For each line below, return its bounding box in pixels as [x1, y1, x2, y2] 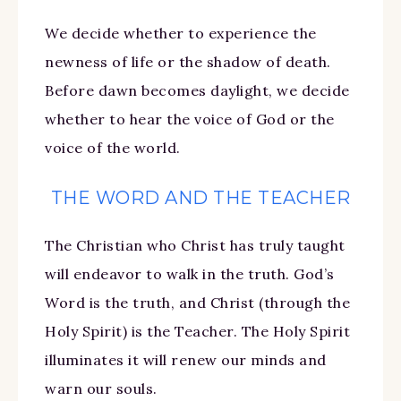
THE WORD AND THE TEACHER [50, 186, 351, 209]
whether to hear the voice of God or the [45, 109, 335, 128]
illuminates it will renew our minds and [45, 350, 327, 369]
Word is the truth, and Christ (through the [45, 293, 350, 311]
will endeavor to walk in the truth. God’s [45, 264, 335, 283]
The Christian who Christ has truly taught [45, 235, 346, 254]
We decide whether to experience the [45, 23, 317, 42]
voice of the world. [45, 138, 181, 157]
